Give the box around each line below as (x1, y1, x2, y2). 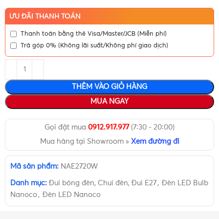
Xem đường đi (131, 138, 179, 146)
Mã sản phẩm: (10, 163, 61, 171)
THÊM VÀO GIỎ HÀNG (72, 83, 147, 91)
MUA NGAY (90, 98, 129, 106)
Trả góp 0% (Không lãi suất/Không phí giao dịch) (21, 42, 169, 49)
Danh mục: (10, 179, 47, 187)
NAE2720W (61, 163, 98, 171)
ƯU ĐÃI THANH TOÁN (9, 13, 81, 20)
